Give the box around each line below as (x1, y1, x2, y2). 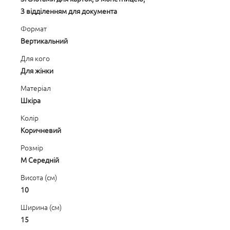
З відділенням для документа (21, 6, 117, 16)
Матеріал (21, 83, 51, 93)
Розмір (21, 142, 43, 152)
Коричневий (21, 125, 61, 135)
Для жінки (21, 65, 53, 75)
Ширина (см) (21, 202, 62, 212)
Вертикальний (21, 35, 68, 46)
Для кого (21, 53, 50, 63)
